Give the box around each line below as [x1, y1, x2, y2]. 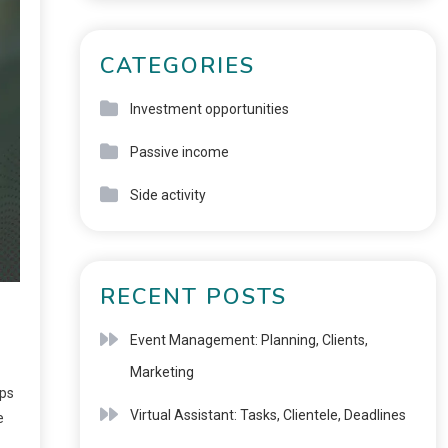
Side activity [129, 187, 206, 203]
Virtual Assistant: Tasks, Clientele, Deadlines [129, 407, 406, 423]
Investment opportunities [129, 101, 289, 117]
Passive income [129, 144, 229, 160]
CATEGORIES [99, 51, 255, 81]
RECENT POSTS [99, 282, 287, 312]
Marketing [129, 364, 194, 380]
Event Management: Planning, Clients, [129, 332, 368, 348]
